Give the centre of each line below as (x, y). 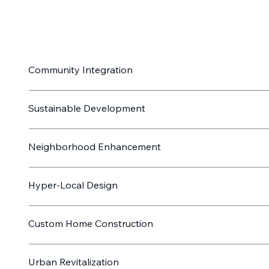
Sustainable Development (87, 108)
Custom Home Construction (91, 223)
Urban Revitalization (74, 262)
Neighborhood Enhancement (95, 147)
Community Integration (80, 70)
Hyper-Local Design (73, 185)
